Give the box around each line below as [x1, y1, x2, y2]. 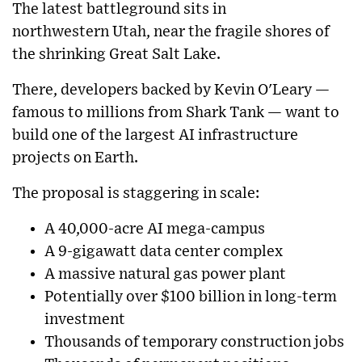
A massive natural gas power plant [44, 266, 286, 282]
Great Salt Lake [109, 46, 217, 62]
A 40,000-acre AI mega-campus [44, 221, 265, 237]
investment [44, 311, 125, 327]
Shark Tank [186, 104, 264, 120]
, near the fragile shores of [146, 23, 330, 40]
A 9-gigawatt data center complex [44, 243, 283, 259]
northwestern [12, 23, 112, 40]
